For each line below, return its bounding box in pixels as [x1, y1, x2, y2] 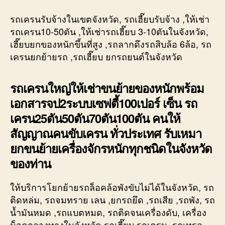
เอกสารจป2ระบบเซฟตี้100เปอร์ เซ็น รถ [10, 94, 198, 111]
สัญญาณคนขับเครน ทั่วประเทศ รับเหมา [10, 124, 202, 142]
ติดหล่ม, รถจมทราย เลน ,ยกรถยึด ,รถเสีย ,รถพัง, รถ [10, 192, 215, 206]
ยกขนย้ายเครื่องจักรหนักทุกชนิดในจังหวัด [10, 139, 212, 157]
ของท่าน [10, 154, 51, 172]
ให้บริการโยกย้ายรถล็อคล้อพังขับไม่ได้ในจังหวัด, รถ [10, 180, 214, 193]
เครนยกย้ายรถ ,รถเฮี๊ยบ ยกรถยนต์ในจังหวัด [10, 49, 182, 63]
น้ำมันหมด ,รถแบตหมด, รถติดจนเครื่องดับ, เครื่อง [10, 205, 206, 218]
